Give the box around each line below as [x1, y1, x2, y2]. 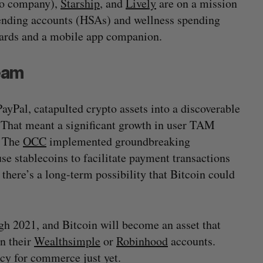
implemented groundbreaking [46, 133, 190, 149]
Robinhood [116, 233, 168, 249]
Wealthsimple [34, 233, 100, 249]
